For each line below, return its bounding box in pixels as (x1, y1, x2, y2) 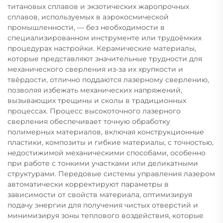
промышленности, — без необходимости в (7, 22, 165, 32)
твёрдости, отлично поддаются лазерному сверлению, (7, 75, 209, 84)
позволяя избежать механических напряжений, (7, 85, 182, 95)
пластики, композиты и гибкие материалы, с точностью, (7, 137, 214, 147)
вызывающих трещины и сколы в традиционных (7, 96, 186, 105)
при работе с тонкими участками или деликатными (7, 158, 198, 168)
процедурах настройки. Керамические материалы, (7, 43, 196, 53)
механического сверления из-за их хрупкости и (7, 64, 183, 74)
